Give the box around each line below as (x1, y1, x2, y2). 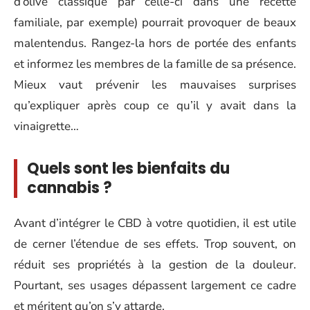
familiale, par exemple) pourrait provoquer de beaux (14, 14, 296, 30)
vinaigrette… (14, 118, 79, 134)
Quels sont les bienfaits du (27, 157, 230, 179)
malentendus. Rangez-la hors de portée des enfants (14, 35, 296, 51)
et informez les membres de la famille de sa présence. (14, 55, 296, 72)
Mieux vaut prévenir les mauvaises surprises (14, 76, 296, 93)
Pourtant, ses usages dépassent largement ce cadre (14, 277, 296, 293)
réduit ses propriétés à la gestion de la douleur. (14, 257, 296, 273)
